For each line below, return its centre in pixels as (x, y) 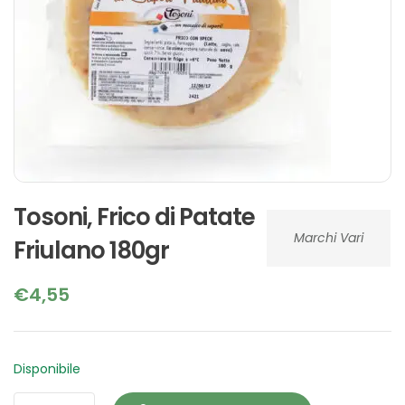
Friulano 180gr (91, 250)
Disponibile (47, 368)
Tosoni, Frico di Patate (134, 217)
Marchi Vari (329, 237)
